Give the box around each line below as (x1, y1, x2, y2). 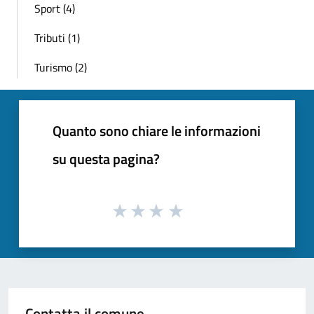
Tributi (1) (34, 29, 80, 47)
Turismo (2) (34, 59, 87, 76)
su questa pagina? (53, 148, 160, 170)
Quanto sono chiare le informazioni (53, 120, 261, 142)
